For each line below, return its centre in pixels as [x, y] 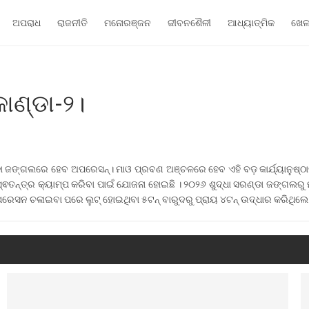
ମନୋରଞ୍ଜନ [127, 22]
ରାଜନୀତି [72, 22]
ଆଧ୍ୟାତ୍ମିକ [251, 22]
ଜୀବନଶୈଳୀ [189, 22]
